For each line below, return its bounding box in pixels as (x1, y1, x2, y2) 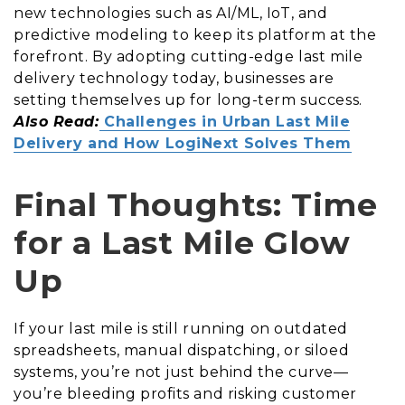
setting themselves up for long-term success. (14, 90, 363, 108)
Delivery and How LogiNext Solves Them (14, 134, 352, 152)
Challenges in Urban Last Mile (104, 112, 351, 130)
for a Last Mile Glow (14, 222, 351, 262)
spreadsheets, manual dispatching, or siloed (14, 341, 350, 359)
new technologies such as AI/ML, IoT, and (14, 4, 328, 22)
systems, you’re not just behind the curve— (14, 363, 349, 381)
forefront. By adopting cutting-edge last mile (14, 47, 363, 65)
